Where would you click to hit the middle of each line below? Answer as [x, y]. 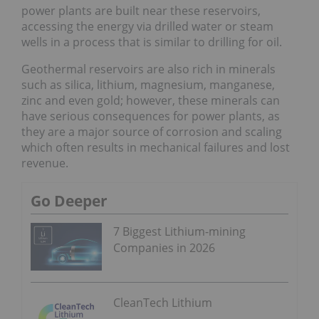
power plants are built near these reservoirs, [141, 11]
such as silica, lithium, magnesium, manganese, [148, 85]
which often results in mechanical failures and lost [156, 148]
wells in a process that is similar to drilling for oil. [152, 42]
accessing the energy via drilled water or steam [147, 27]
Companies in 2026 [164, 248]
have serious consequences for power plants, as [151, 116]
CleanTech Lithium [163, 302]
